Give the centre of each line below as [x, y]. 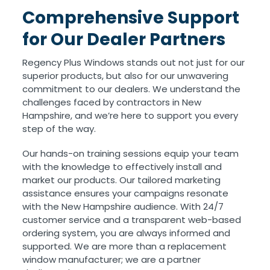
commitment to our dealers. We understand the [132, 89]
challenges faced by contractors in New [112, 102]
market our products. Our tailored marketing [122, 180]
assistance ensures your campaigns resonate [126, 193]
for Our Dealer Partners [124, 40]
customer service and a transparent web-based [132, 220]
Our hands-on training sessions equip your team [131, 154]
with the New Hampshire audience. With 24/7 [123, 207]
